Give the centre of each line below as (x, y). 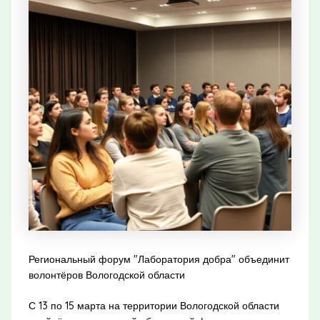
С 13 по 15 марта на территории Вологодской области (154, 305)
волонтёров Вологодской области (106, 275)
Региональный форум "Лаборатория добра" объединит (159, 259)
